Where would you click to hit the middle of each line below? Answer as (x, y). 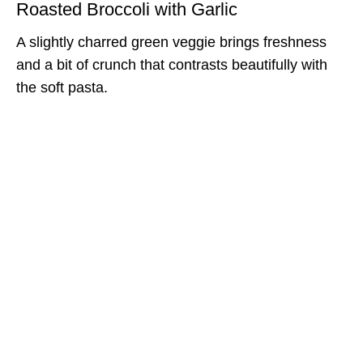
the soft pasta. (62, 87)
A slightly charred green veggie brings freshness (171, 42)
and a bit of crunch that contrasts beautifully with (172, 64)
